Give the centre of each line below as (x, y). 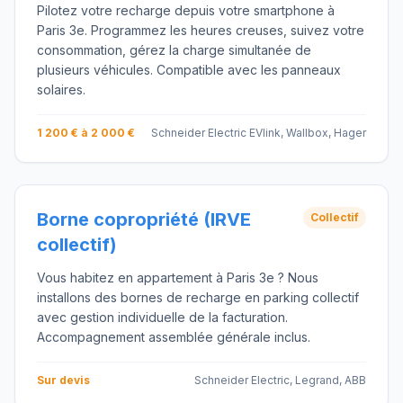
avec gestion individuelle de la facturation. (162, 317)
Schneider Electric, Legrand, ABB (280, 380)
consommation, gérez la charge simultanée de (174, 50)
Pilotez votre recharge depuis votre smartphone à (186, 10)
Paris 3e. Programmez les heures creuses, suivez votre (201, 30)
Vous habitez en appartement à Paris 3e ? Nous (178, 278)
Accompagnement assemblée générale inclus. (174, 337)
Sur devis (63, 380)
